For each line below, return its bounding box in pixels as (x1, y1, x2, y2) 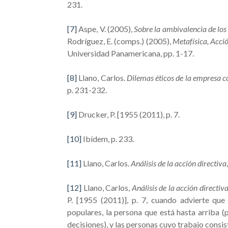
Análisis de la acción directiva (131, 158, 226, 168)
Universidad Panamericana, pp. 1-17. (67, 48, 194, 58)
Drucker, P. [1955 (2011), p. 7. (77, 109, 180, 119)
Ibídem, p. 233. (81, 134, 134, 144)
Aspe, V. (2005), (77, 24, 134, 34)
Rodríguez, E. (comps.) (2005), (67, 36, 173, 46)
